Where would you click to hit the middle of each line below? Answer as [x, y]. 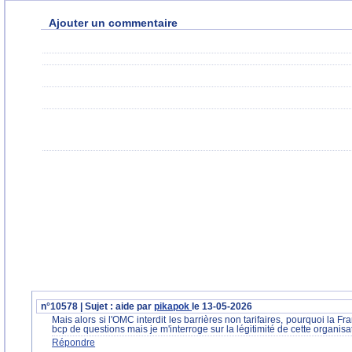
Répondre [74, 343]
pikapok [173, 306]
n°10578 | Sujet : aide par [98, 306]
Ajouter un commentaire [113, 23]
